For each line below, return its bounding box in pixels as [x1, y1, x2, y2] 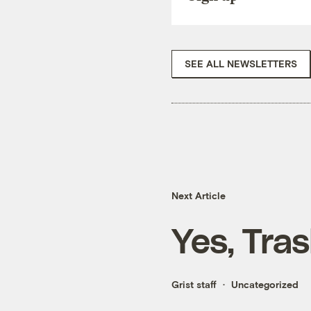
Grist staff [171, 278, 217, 291]
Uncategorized [231, 278, 299, 291]
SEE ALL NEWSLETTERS [185, 57, 297, 69]
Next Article [171, 190, 226, 202]
